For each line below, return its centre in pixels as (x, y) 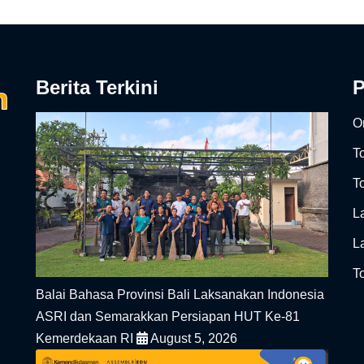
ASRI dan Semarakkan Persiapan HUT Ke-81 (168, 316)
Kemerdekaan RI (86, 338)
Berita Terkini (97, 88)
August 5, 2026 (193, 338)
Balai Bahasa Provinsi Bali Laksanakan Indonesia (180, 294)
